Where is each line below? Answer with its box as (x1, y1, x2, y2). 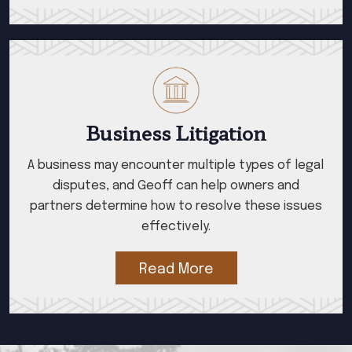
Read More (138, 262, 214, 277)
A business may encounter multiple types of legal (27, 159, 324, 172)
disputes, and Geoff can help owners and (52, 179, 299, 192)
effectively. (141, 220, 211, 233)
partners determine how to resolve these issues (29, 200, 322, 213)
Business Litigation (85, 119, 266, 146)
